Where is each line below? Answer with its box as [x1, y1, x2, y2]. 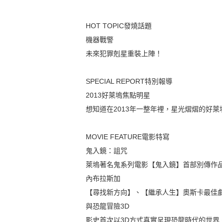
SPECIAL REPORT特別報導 [86, 77, 173, 86]
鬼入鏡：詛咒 [86, 147, 128, 155]
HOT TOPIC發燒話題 [86, 22, 152, 30]
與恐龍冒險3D [86, 202, 130, 211]
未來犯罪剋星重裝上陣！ [86, 50, 163, 58]
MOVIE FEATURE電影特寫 [86, 133, 170, 141]
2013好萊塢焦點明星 [86, 91, 151, 100]
